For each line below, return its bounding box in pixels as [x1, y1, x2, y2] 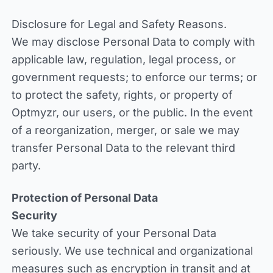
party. [11, 159, 41, 172]
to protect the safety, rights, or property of [11, 88, 233, 101]
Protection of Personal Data [11, 191, 158, 204]
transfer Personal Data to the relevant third [11, 141, 235, 154]
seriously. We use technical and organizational [11, 244, 253, 257]
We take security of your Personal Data [11, 227, 216, 239]
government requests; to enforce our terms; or [11, 71, 257, 83]
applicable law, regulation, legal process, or [11, 53, 236, 66]
